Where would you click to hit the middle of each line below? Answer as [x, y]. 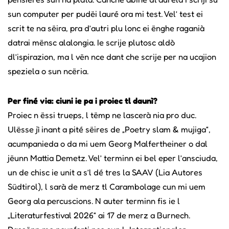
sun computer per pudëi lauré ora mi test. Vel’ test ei [105, 14]
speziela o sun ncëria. [48, 71]
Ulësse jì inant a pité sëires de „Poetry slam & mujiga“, [109, 129]
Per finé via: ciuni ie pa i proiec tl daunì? [83, 100]
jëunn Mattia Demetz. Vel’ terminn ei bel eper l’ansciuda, [113, 158]
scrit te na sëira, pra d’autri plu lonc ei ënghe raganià [106, 28]
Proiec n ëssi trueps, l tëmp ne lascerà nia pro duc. [102, 115]
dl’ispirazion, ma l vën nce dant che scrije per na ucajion [112, 56]
